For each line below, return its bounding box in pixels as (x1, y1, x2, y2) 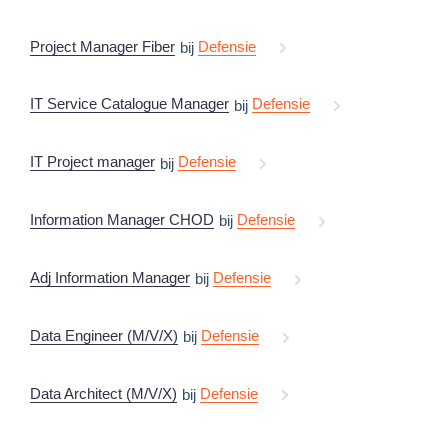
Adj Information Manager (30, 268, 190, 286)
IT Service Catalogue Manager (30, 95, 229, 113)
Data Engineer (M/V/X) (30, 326, 178, 344)
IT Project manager (30, 153, 155, 171)
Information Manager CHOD (30, 211, 214, 229)
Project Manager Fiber (30, 37, 175, 55)
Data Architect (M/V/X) (30, 384, 177, 402)
